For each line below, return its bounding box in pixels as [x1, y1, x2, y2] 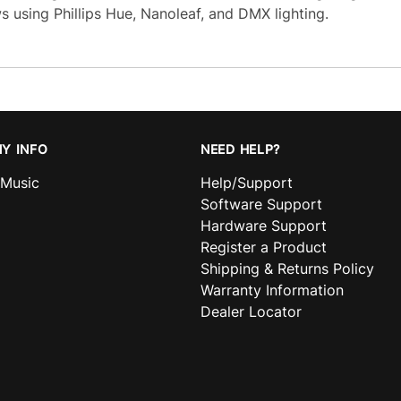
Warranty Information [200, 281, 344, 299]
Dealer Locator [200, 303, 302, 320]
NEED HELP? [200, 141, 280, 157]
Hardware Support [200, 217, 327, 235]
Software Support [200, 195, 322, 213]
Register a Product [200, 238, 327, 256]
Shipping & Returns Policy [200, 260, 374, 277]
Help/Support [200, 174, 293, 192]
